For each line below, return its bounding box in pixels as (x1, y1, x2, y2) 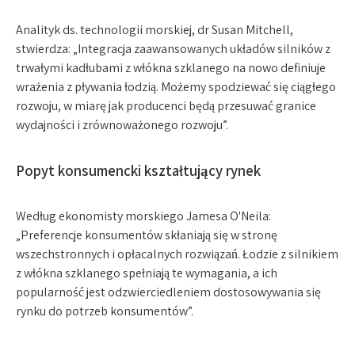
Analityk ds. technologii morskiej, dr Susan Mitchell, (16, 21, 293, 38)
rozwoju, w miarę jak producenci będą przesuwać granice (16, 97, 316, 114)
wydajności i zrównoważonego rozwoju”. (16, 116, 228, 133)
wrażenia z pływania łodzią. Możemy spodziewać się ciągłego (16, 78, 336, 95)
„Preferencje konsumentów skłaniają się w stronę (16, 227, 277, 243)
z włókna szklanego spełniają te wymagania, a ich (16, 265, 277, 281)
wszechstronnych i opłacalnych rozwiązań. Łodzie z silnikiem (16, 246, 338, 262)
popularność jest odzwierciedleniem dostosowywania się (16, 284, 321, 300)
